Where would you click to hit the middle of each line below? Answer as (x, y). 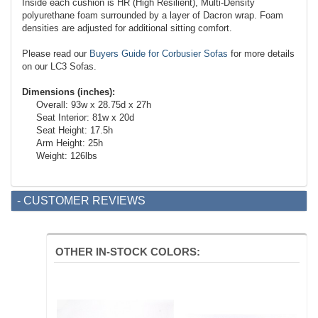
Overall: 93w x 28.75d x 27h (94, 105)
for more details (261, 54)
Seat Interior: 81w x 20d (85, 118)
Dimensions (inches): (68, 92)
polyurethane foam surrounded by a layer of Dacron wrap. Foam (153, 16)
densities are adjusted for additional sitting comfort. (127, 28)
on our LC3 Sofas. (59, 67)
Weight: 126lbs (67, 156)
